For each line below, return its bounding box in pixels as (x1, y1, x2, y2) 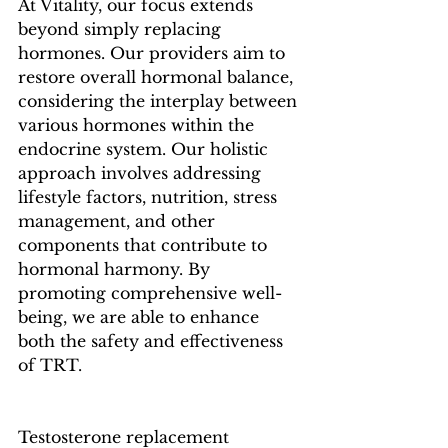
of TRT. (18, 354, 82, 375)
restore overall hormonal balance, (18, 66, 298, 87)
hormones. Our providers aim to (18, 42, 290, 63)
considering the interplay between (18, 90, 302, 111)
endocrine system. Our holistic (18, 138, 273, 159)
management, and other (18, 210, 220, 231)
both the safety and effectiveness (18, 330, 288, 351)
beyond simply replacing (18, 18, 226, 39)
